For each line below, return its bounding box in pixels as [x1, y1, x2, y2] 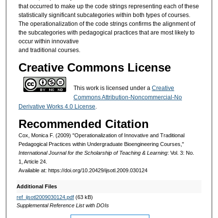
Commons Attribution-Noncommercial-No [73, 93, 182, 101]
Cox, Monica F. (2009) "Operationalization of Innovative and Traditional [18, 132, 184, 139]
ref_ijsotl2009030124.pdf [16, 194, 74, 200]
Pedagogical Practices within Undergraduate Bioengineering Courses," [18, 141, 184, 147]
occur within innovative [18, 38, 79, 45]
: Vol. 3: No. [167, 150, 194, 156]
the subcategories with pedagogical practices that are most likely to [18, 29, 195, 36]
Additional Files [16, 183, 57, 189]
